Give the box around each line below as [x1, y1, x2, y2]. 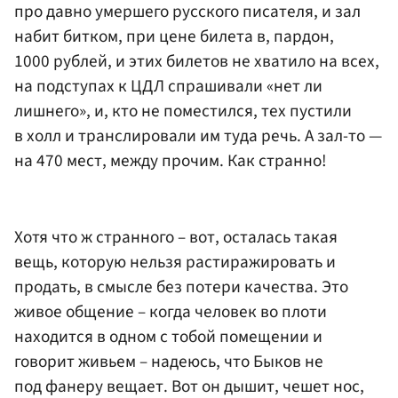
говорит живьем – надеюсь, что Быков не [14, 348, 323, 374]
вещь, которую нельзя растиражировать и [14, 249, 336, 275]
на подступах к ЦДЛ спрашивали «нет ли [14, 74, 322, 99]
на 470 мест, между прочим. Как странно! [14, 148, 327, 174]
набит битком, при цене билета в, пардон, [14, 24, 334, 50]
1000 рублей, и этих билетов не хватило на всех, [14, 49, 379, 75]
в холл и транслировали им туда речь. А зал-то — [14, 123, 382, 149]
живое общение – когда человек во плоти [14, 298, 327, 324]
